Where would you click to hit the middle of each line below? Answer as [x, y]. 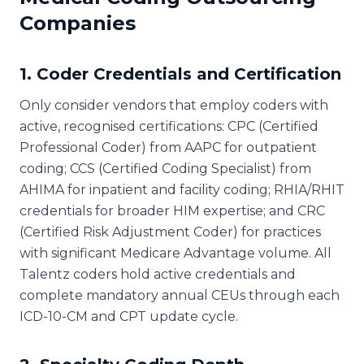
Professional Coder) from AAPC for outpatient [168, 147]
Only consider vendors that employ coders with [174, 105]
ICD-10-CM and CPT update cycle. [129, 316]
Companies [78, 23]
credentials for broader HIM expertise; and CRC [172, 210]
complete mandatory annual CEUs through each [180, 295]
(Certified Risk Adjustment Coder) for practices [170, 232]
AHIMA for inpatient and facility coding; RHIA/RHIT [182, 189]
